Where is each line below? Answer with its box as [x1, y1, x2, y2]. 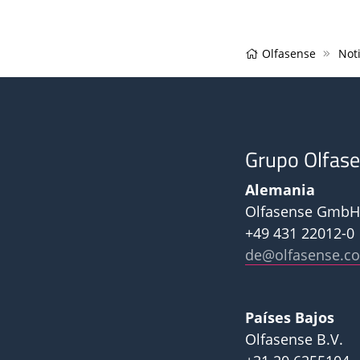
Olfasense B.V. [244, 328, 343, 349]
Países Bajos [244, 306, 334, 327]
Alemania [244, 179, 315, 200]
